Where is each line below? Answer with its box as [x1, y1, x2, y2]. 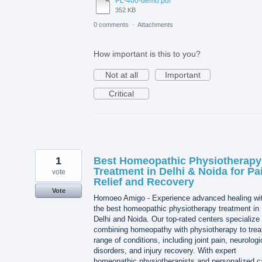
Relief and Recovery [94, 175, 194, 188]
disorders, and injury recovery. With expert [94, 246, 236, 255]
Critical [109, 88, 134, 98]
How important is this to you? [94, 49, 201, 58]
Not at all [105, 70, 138, 80]
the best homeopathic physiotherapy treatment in [94, 204, 259, 213]
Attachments [137, 20, 173, 28]
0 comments [94, 20, 129, 28]
